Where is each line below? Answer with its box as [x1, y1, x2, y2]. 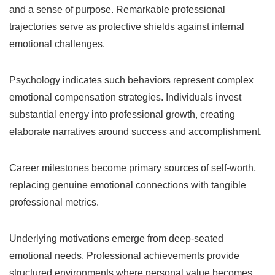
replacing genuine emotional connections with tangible [9, 179, 246, 190]
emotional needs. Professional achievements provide [9, 250, 239, 261]
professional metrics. [9, 196, 99, 207]
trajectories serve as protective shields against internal [9, 21, 244, 32]
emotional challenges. [9, 38, 105, 49]
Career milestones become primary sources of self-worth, [9, 162, 256, 173]
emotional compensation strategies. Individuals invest [9, 91, 241, 103]
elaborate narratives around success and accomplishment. [9, 126, 262, 137]
